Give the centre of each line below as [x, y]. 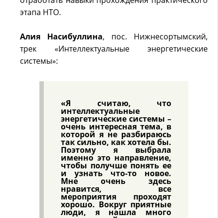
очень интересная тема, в [116, 127]
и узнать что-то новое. [116, 173]
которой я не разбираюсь [116, 134]
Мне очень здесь [116, 181]
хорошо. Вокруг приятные [116, 204]
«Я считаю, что [116, 103]
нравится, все [116, 189]
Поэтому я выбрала [116, 150]
